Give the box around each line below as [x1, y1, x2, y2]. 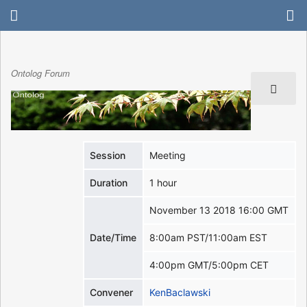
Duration [90, 176, 128, 188]
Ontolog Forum [11, 66, 70, 80]
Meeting [149, 149, 186, 161]
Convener [90, 286, 134, 298]
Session [90, 149, 126, 161]
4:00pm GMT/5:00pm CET [149, 258, 269, 271]
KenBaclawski [149, 286, 211, 298]
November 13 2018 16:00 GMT [149, 204, 289, 216]
